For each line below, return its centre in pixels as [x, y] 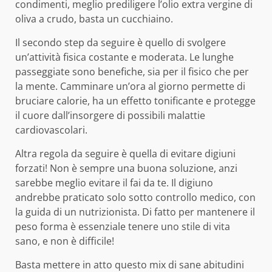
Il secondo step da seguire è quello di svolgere [121, 43]
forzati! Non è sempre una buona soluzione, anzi [126, 168]
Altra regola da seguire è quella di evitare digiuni [125, 154]
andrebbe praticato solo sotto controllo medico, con [135, 198]
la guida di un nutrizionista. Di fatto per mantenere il [135, 212]
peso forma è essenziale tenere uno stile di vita [123, 227]
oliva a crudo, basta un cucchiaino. [94, 19]
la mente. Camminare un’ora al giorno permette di [130, 87]
